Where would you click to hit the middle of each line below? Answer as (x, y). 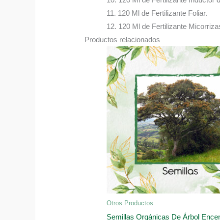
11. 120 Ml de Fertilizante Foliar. (157, 13)
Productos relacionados (123, 39)
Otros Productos (130, 203)
